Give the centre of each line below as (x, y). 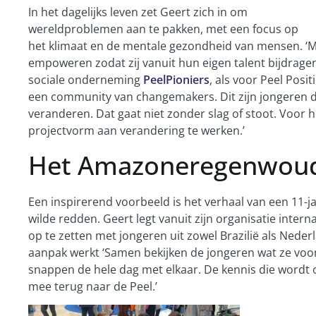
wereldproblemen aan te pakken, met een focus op (163, 29)
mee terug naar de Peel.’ (93, 286)
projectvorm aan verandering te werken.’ (136, 131)
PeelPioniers (176, 80)
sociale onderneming (86, 80)
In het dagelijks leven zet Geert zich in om (138, 12)
